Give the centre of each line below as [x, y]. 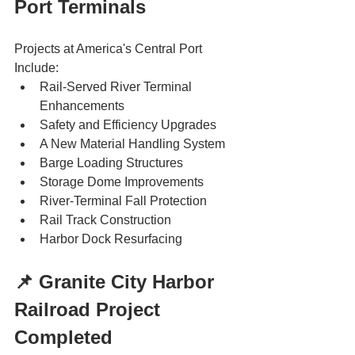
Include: [38, 68]
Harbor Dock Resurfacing [111, 239]
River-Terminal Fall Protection [123, 201]
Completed [63, 338]
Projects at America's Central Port [110, 49]
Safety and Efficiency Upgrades [128, 125]
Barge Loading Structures [111, 163]
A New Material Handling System [132, 144]
